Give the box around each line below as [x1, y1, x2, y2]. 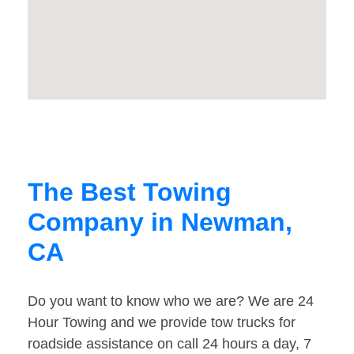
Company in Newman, [28, 208, 292, 237]
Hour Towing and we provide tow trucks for [28, 314, 296, 331]
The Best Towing [28, 178, 232, 207]
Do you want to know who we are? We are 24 [28, 293, 314, 310]
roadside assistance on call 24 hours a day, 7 [28, 336, 311, 352]
